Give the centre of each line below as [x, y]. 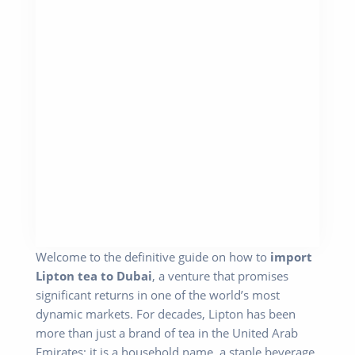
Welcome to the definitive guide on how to [153, 257]
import [291, 257]
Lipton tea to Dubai [94, 276]
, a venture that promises [220, 276]
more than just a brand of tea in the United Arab [167, 333]
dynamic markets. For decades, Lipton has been [166, 314]
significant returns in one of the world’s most [158, 295]
